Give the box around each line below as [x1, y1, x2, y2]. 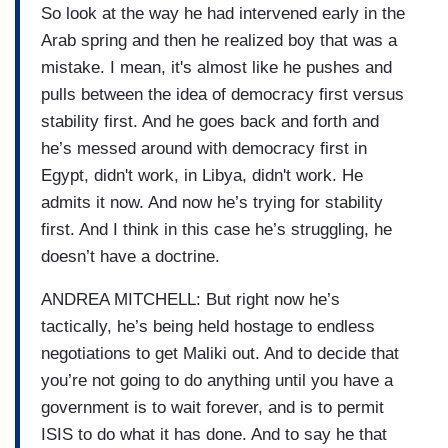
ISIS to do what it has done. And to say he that [41, 424, 387, 444]
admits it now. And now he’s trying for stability [41, 192, 383, 212]
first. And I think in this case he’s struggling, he [41, 219, 392, 239]
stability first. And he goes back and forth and [41, 111, 379, 131]
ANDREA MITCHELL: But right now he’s [41, 289, 340, 309]
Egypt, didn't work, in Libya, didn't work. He [41, 165, 363, 185]
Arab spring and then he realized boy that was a [41, 30, 397, 50]
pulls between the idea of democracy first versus [41, 84, 404, 104]
